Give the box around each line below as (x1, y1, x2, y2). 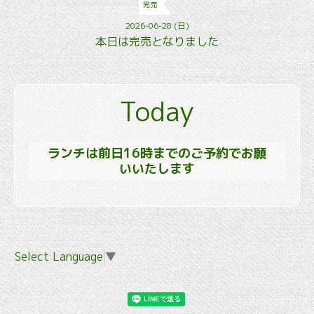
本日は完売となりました (95, 34, 219, 50)
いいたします (119, 160, 195, 178)
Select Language (15, 248, 103, 264)
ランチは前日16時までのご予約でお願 (48, 144, 266, 163)
